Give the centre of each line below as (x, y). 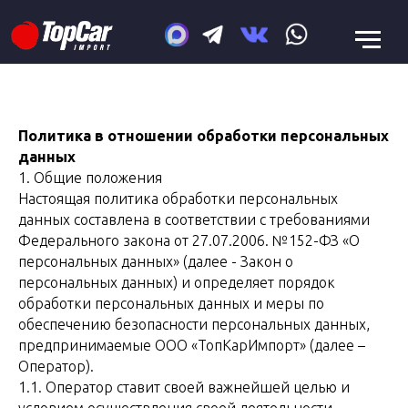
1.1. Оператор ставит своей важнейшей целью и (184, 387)
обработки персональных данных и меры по (171, 303)
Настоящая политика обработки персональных (178, 199)
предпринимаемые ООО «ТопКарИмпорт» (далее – (192, 345)
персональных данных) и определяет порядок (177, 282)
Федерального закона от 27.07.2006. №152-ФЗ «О (189, 240)
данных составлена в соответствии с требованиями (194, 219)
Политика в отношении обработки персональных (204, 136)
